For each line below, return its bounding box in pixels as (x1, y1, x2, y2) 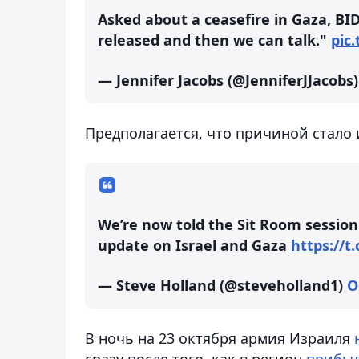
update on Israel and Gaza (98, 235, 291, 255)
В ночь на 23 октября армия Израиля (85, 328, 354, 348)
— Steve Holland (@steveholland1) (98, 275, 347, 295)
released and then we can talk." (98, 30, 331, 50)
